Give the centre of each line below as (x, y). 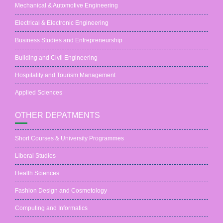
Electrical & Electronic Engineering (62, 23)
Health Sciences (37, 173)
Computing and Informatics (51, 208)
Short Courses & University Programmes (69, 138)
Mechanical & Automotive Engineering (66, 5)
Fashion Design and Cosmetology (61, 191)
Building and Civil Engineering (56, 58)
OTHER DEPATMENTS (57, 115)
